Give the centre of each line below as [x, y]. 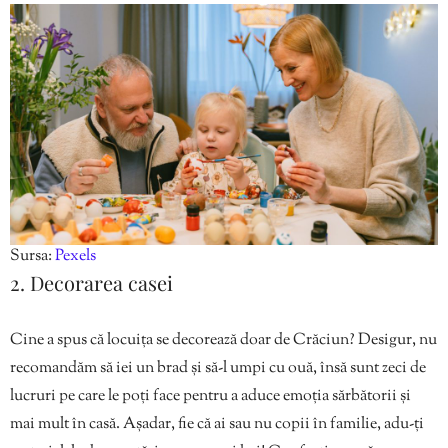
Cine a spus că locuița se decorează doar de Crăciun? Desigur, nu [223, 340]
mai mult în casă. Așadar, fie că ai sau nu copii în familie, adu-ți [217, 424]
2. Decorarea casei [91, 282]
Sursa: [32, 256]
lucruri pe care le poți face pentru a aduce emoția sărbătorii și [210, 396]
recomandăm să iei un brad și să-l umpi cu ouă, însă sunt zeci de [218, 368]
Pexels [75, 256]
